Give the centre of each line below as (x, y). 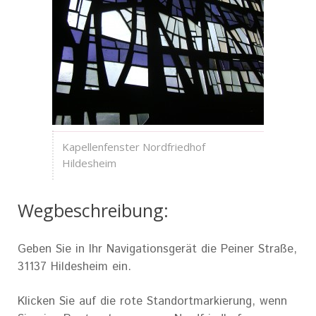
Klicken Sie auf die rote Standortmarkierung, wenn (152, 301)
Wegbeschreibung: (93, 210)
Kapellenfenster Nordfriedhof (134, 146)
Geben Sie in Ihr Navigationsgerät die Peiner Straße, (157, 249)
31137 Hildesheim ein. (74, 266)
